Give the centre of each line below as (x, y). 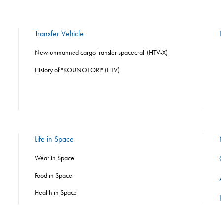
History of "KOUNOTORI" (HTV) (77, 69)
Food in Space (54, 175)
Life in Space (54, 139)
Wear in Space (55, 158)
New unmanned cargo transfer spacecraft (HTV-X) (101, 52)
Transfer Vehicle (59, 33)
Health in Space (56, 192)
